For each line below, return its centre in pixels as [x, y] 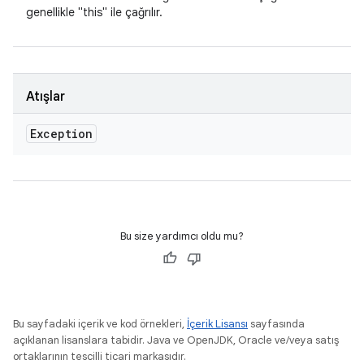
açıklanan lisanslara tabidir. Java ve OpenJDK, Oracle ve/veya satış [176, 340]
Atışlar [45, 97]
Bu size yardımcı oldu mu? [182, 236]
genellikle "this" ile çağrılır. [94, 12]
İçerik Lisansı [217, 324]
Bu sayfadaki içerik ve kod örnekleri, [100, 324]
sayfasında [276, 324]
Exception [61, 134]
